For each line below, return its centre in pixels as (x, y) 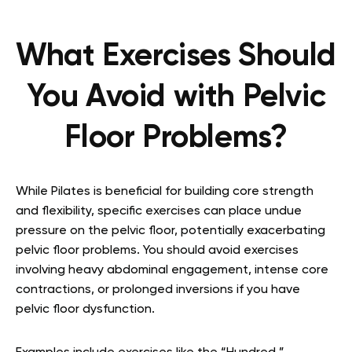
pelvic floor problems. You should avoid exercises (157, 251)
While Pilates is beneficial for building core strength (165, 192)
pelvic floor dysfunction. (85, 310)
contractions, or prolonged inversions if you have (158, 290)
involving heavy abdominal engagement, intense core (172, 271)
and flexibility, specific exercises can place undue (159, 212)
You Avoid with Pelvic (176, 98)
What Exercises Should (176, 57)
